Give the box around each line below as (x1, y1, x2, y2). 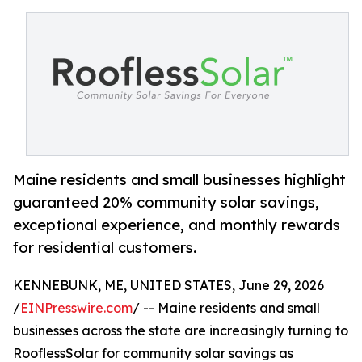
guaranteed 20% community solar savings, (13, 193, 319, 212)
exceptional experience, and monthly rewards (13, 216, 340, 234)
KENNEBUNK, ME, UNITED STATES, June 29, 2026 (13, 277, 324, 294)
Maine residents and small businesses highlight (13, 170, 346, 189)
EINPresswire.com (20, 300, 133, 317)
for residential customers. (13, 238, 197, 257)
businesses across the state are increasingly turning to (13, 322, 348, 339)
